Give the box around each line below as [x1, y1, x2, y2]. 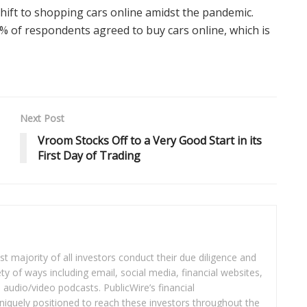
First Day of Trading [38, 147, 140, 163]
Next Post [20, 111, 64, 125]
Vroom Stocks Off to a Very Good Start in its [38, 132, 262, 148]
